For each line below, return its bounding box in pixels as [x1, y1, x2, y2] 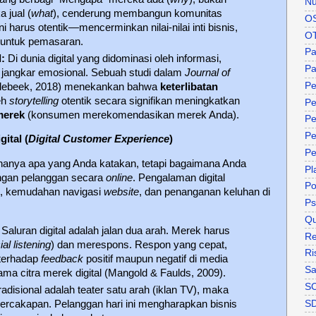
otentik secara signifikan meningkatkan [59, 95, 241, 107]
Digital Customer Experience [28, 133, 169, 145]
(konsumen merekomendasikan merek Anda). [25, 109, 240, 121]
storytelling [9, 95, 59, 107]
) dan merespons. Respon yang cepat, [51, 239, 228, 251]
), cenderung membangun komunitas [53, 7, 223, 19]
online [106, 172, 133, 184]
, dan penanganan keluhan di [139, 186, 270, 198]
